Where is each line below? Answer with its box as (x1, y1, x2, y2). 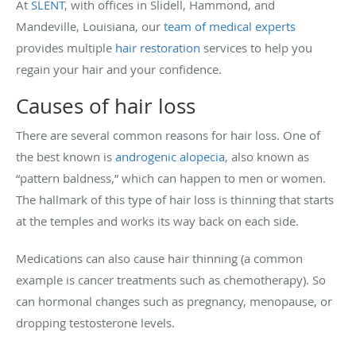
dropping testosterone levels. (16, 314, 175, 331)
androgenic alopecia (115, 148, 225, 164)
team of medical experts (164, 17, 296, 34)
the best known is (16, 148, 115, 164)
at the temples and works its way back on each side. (16, 212, 299, 229)
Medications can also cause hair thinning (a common (16, 250, 303, 266)
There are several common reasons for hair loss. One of (16, 126, 320, 143)
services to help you (200, 39, 312, 56)
